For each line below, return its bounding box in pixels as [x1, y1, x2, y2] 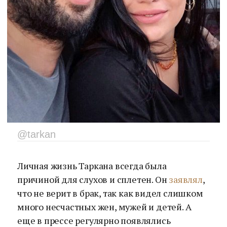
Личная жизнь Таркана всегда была [17, 160, 167, 172]
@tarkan [17, 129, 56, 140]
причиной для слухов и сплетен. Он [17, 173, 169, 185]
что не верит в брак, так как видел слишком [17, 187, 203, 199]
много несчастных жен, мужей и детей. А [17, 201, 192, 213]
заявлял [169, 173, 203, 185]
